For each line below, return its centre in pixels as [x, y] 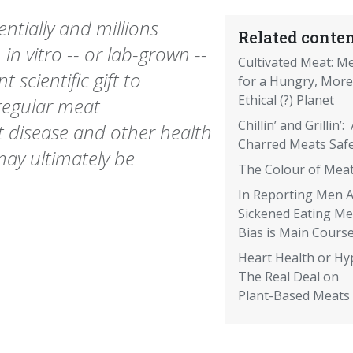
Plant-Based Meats [294, 296]
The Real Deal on [288, 277]
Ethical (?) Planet [286, 100]
